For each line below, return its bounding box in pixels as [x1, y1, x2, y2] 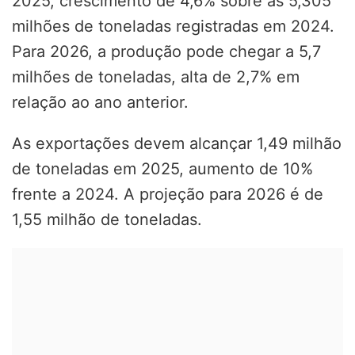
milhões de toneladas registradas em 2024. [12, 16, 334, 36]
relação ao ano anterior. [12, 92, 189, 112]
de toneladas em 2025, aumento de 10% [12, 158, 313, 178]
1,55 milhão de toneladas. [12, 209, 202, 229]
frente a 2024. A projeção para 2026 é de [12, 184, 323, 204]
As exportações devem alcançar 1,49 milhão [12, 133, 342, 153]
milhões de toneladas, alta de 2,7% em [12, 67, 300, 86]
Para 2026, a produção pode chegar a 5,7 [12, 41, 321, 61]
